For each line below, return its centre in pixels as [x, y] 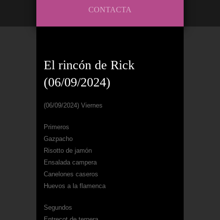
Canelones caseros [71, 174]
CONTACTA [110, 10]
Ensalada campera [70, 162]
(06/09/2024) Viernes [73, 105]
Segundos [58, 207]
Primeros [56, 127]
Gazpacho [58, 139]
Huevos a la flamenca [75, 186]
